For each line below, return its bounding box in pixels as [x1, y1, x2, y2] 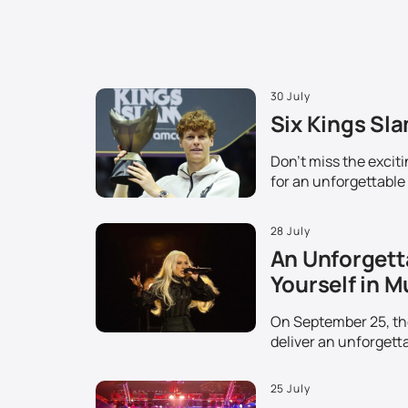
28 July [270, 223, 311, 240]
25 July [270, 381, 311, 397]
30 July [270, 88, 311, 105]
